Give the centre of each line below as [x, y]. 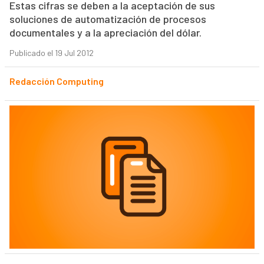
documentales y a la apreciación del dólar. [105, 33]
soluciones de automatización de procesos [108, 19]
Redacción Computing [56, 81]
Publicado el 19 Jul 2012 [51, 53]
